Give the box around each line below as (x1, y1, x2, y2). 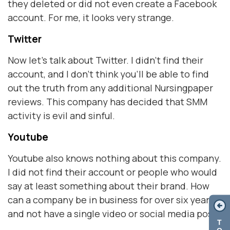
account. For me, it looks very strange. (8, 11, 174, 24)
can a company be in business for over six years (8, 194, 214, 206)
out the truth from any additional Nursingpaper (8, 82, 213, 94)
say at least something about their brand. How (8, 180, 209, 192)
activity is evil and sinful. (8, 109, 115, 122)
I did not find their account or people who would (8, 166, 217, 178)
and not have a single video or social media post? (8, 207, 221, 220)
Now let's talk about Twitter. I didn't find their (8, 54, 203, 66)
